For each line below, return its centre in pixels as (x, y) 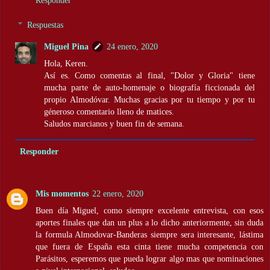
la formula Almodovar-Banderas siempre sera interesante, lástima (149, 234)
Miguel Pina (67, 47)
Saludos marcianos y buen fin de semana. (115, 124)
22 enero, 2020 (118, 193)
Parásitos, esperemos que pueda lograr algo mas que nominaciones (149, 258)
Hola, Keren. (66, 64)
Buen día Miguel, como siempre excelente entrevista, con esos (149, 210)
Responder (39, 151)
